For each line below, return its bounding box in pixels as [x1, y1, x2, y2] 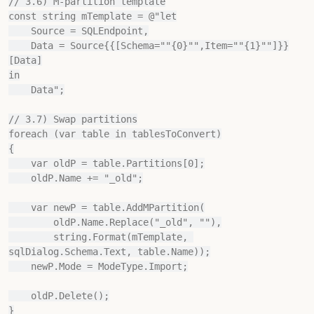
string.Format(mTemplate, [8, 231, 53, 243]
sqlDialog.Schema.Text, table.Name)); [8, 246, 210, 257]
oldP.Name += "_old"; [8, 172, 31, 184]
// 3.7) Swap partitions [8, 114, 137, 125]
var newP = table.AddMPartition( [8, 202, 31, 213]
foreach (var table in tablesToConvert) [8, 128, 221, 139]
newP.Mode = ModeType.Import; [8, 261, 31, 272]
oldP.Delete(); [8, 290, 31, 301]
